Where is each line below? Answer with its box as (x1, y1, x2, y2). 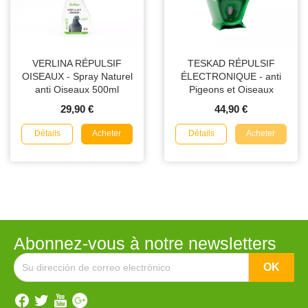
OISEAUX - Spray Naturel (21, 71, 133, 82)
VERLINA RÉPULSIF (32, 58, 122, 69)
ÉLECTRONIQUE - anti (181, 71, 281, 82)
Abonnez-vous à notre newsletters (14, 234, 276, 254)
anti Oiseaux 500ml (35, 84, 119, 96)
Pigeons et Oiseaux (188, 84, 274, 96)
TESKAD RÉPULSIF (187, 58, 275, 69)
